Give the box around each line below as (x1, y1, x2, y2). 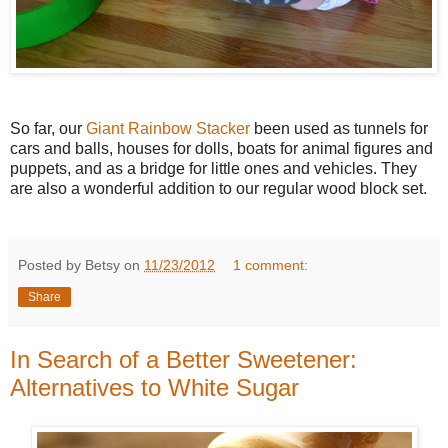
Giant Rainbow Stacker (86, 120, 250, 138)
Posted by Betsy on (18, 257, 144, 274)
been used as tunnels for (250, 120, 428, 138)
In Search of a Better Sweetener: (10, 346, 357, 374)
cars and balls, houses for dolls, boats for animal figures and (10, 140, 433, 158)
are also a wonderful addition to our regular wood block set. (10, 180, 431, 198)
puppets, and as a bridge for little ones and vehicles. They (10, 160, 417, 178)
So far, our (10, 120, 86, 138)
